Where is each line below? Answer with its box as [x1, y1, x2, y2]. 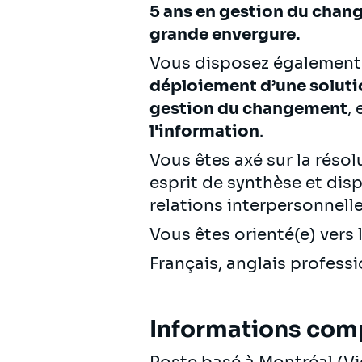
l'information [149, 120, 259, 141]
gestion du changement [149, 98, 347, 119]
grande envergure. [149, 23, 300, 44]
